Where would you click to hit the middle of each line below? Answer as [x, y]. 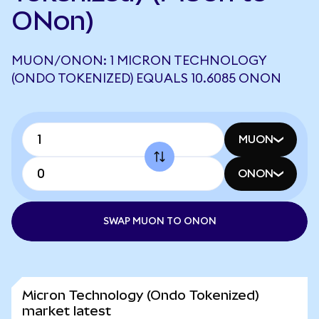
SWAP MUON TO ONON [159, 221]
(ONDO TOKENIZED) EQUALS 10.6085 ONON [146, 78]
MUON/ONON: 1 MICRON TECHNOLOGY [139, 61]
